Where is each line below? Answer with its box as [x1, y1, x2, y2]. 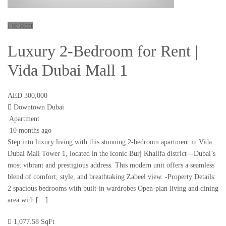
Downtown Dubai [14, 103, 64, 111]
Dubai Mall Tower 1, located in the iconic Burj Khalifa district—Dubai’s [8, 150, 215, 158]
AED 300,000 [8, 92, 47, 100]
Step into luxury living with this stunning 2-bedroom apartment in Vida [8, 138, 212, 146]
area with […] [8, 196, 48, 204]
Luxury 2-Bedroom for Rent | [8, 42, 198, 61]
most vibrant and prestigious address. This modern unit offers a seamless [8, 161, 214, 169]
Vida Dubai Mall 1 [8, 61, 128, 80]
